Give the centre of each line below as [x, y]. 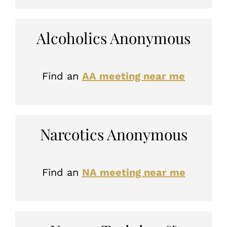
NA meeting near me [134, 172]
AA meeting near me [134, 76]
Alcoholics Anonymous [113, 38]
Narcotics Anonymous [113, 134]
